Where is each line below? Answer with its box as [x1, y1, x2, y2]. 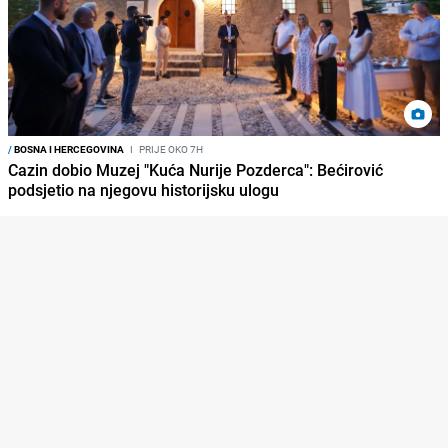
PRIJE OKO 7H [137, 141, 203, 156]
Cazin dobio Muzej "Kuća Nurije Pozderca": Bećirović [8, 158, 383, 181]
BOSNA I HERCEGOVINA [12, 141, 124, 156]
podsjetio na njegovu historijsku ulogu [8, 178, 279, 201]
